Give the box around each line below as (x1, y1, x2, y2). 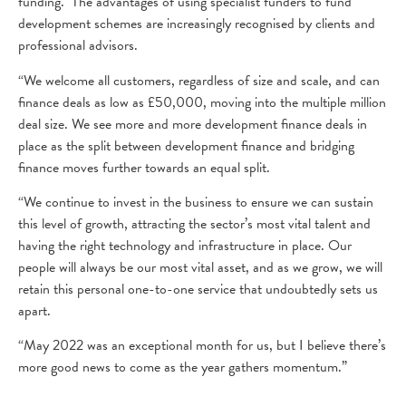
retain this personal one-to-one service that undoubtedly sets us (18, 277, 378, 300)
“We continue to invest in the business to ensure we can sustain (18, 190, 373, 213)
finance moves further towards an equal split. (18, 156, 270, 179)
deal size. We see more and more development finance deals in (18, 112, 367, 135)
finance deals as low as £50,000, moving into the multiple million (18, 91, 386, 113)
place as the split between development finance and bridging (18, 134, 354, 157)
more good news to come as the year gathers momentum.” (18, 356, 347, 379)
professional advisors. (18, 34, 138, 57)
